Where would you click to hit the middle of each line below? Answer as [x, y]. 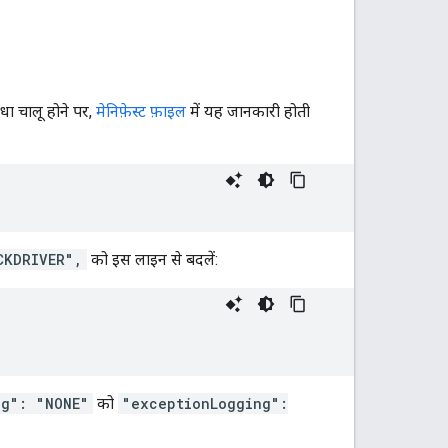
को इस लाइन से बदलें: [152, 259]
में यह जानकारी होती [248, 111]
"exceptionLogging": [205, 403]
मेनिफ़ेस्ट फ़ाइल [141, 111]
